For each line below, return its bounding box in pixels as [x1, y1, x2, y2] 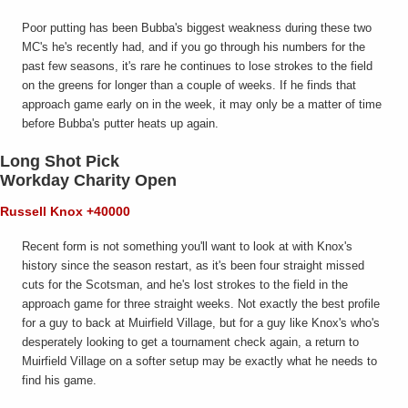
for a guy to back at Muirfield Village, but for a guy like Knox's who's [22, 316, 380, 331]
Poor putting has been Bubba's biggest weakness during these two [22, 21, 372, 36]
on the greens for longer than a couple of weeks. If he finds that [22, 78, 356, 93]
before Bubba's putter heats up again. [22, 117, 219, 131]
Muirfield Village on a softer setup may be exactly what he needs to [22, 354, 377, 369]
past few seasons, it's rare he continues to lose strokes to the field [22, 59, 372, 74]
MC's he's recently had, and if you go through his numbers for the [22, 40, 365, 55]
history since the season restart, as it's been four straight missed [22, 259, 364, 273]
